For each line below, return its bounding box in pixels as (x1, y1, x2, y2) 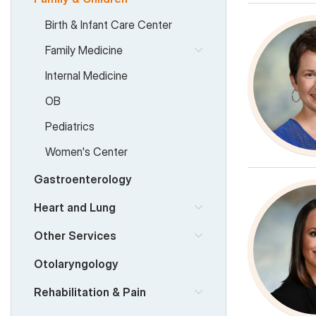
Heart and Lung (34, 200, 116, 214)
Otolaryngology (34, 256, 119, 271)
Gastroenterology (34, 171, 132, 186)
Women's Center (45, 144, 128, 159)
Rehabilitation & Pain (34, 284, 146, 299)
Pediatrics (45, 119, 95, 133)
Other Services (34, 228, 116, 243)
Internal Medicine (45, 68, 128, 83)
